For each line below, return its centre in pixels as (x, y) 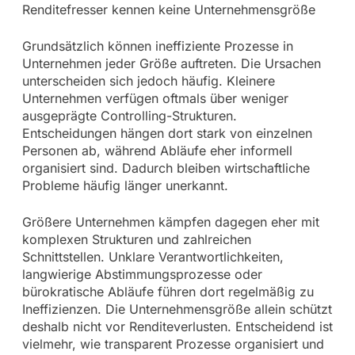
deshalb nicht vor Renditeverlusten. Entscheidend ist (177, 326)
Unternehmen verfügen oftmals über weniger (155, 98)
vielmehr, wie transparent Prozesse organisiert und (173, 344)
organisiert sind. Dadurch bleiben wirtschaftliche (166, 168)
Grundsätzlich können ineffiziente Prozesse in (157, 46)
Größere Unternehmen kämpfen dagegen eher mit (170, 221)
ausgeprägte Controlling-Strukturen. (129, 115)
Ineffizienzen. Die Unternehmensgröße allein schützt (177, 309)
